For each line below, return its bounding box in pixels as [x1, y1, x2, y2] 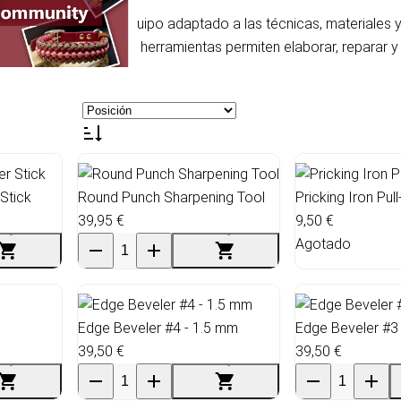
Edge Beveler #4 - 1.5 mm [78, 319, 238, 337]
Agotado [295, 235, 351, 252]
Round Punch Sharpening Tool [78, 188, 265, 206]
